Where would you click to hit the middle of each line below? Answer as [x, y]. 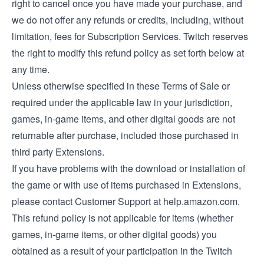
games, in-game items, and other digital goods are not [123, 119]
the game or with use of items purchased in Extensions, [126, 185]
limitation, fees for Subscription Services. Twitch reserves [130, 36]
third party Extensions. [58, 152]
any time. [31, 69]
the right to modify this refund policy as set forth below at [128, 53]
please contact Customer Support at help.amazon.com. [126, 201]
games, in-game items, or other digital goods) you [114, 234]
